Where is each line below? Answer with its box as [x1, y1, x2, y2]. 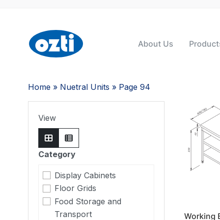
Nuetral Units [60, 82, 110, 92]
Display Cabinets [55, 170, 116, 180]
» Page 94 [110, 82, 150, 92]
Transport [55, 209, 92, 219]
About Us [137, 39, 173, 49]
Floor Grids [55, 183, 96, 193]
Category [38, 149, 76, 159]
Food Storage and [55, 196, 121, 206]
